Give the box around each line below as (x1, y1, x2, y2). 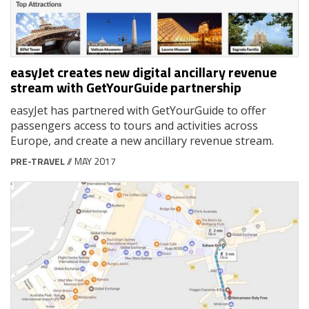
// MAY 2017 (65, 153, 116, 168)
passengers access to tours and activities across (10, 117, 258, 133)
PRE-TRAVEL (10, 153, 65, 168)
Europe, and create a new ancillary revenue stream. (10, 132, 274, 148)
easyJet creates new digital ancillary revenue (10, 61, 277, 83)
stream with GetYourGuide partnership (10, 76, 241, 98)
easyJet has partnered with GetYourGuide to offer (10, 102, 266, 118)
